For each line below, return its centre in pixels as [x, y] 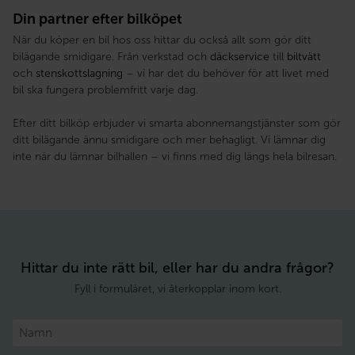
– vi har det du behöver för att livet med [226, 73]
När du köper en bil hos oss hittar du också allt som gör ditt [162, 40]
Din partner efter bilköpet [97, 19]
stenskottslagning [79, 73]
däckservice [240, 56]
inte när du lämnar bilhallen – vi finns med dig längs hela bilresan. [175, 156]
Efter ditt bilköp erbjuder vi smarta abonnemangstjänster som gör [177, 123]
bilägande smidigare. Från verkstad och [111, 56]
